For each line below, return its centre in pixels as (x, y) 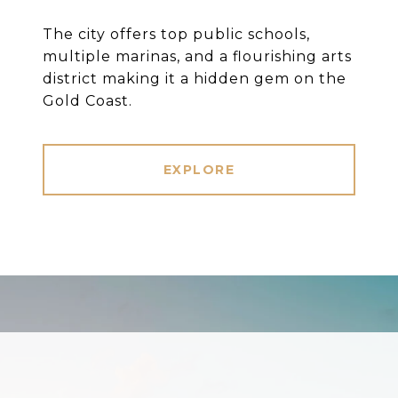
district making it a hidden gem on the (195, 79)
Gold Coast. (88, 101)
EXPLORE (199, 170)
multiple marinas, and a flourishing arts (197, 57)
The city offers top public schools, (176, 35)
